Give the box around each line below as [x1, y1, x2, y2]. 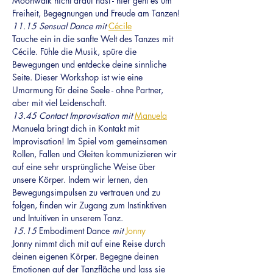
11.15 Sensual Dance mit [12, 20, 108, 32]
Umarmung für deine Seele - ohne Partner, [12, 84, 166, 96]
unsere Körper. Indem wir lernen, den [12, 174, 150, 185]
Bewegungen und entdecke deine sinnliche [12, 58, 169, 70]
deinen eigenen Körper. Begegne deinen [12, 250, 161, 262]
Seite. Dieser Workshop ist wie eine [12, 71, 145, 83]
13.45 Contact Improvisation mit [12, 110, 135, 121]
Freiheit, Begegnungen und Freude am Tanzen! [12, 7, 180, 19]
